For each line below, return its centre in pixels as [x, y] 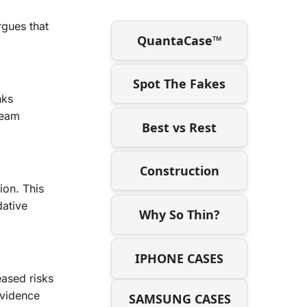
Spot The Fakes [180, 84]
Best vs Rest [180, 127]
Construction [179, 171]
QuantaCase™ [179, 40]
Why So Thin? [179, 214]
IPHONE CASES [180, 258]
